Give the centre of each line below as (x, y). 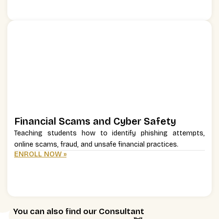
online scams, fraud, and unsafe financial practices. (96, 145)
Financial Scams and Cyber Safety (95, 121)
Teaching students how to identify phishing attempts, (109, 133)
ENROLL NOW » (40, 154)
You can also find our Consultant (79, 212)
